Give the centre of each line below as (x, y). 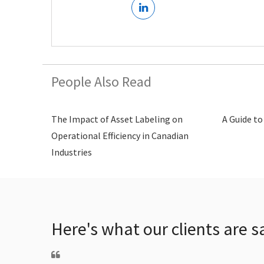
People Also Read (101, 81)
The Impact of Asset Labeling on (117, 119)
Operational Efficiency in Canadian (120, 135)
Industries (72, 152)
